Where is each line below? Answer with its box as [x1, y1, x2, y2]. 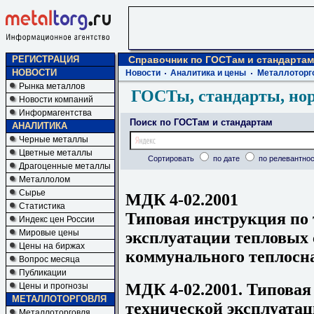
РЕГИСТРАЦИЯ [12, 54, 79, 64]
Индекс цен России [19, 214, 95, 224]
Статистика [19, 201, 65, 211]
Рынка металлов [19, 81, 85, 91]
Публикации [19, 268, 67, 278]
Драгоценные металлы [19, 161, 111, 171]
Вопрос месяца [19, 254, 80, 264]
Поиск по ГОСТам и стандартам [130, 117, 273, 128]
